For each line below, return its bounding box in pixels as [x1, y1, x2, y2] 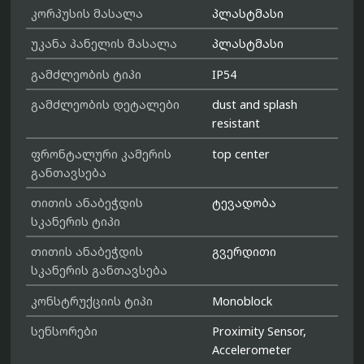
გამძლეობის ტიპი [31, 66, 142, 82]
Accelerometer [212, 342, 292, 358]
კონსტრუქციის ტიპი [31, 292, 154, 309]
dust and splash [212, 97, 298, 113]
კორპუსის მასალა [31, 6, 144, 22]
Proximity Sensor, [212, 323, 307, 340]
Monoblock [212, 292, 273, 309]
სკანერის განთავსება [31, 262, 168, 279]
